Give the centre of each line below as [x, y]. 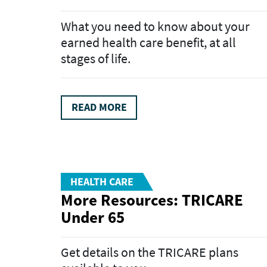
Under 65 [93, 217]
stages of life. [96, 59]
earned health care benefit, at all [148, 43]
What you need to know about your [155, 27]
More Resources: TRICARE [152, 199]
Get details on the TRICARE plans [150, 252]
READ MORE [99, 107]
